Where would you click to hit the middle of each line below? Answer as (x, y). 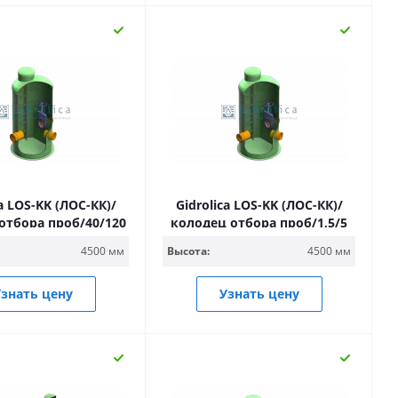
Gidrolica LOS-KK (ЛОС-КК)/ (259, 205)
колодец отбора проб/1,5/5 (259, 223)
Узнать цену (259, 294)
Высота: (188, 251)
